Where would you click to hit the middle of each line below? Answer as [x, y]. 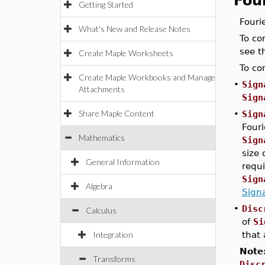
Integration [113, 235]
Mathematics [102, 138]
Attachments [102, 89]
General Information [123, 162]
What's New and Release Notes [135, 29]
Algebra [99, 186]
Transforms [114, 259]
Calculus [101, 210]
